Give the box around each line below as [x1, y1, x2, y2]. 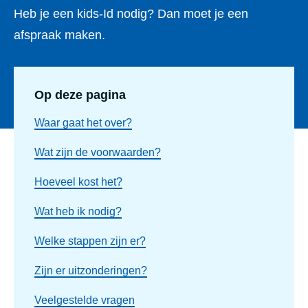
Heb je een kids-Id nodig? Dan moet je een [14, 7, 248, 21]
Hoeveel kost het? [34, 176, 122, 188]
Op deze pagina [34, 88, 126, 102]
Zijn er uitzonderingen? [34, 265, 147, 276]
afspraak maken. [14, 28, 105, 42]
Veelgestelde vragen [34, 294, 135, 306]
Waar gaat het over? [34, 117, 132, 129]
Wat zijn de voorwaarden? [34, 146, 161, 158]
